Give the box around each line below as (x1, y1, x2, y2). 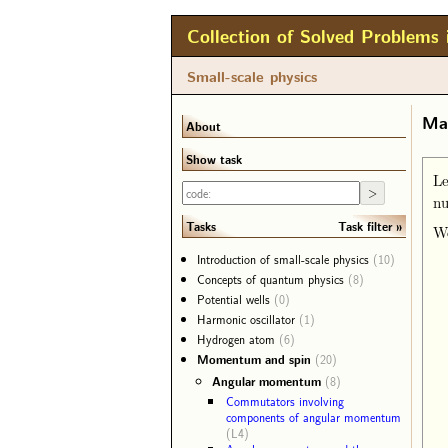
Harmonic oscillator (197, 310, 299, 328)
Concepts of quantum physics (197, 270, 348, 288)
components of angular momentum (226, 408, 401, 426)
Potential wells (197, 290, 274, 308)
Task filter (338, 216, 393, 235)
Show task (186, 150, 242, 168)
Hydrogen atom (197, 330, 279, 348)
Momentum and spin (197, 350, 315, 368)
